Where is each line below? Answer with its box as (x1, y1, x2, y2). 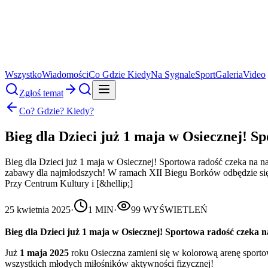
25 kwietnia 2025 (5, 204, 71, 215)
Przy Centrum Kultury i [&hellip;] (5, 178, 133, 188)
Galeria (215, 69, 243, 80)
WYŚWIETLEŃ (141, 204, 208, 215)
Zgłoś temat (19, 88, 63, 98)
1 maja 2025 (20, 247, 69, 258)
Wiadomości (42, 69, 89, 80)
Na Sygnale (151, 69, 195, 80)
